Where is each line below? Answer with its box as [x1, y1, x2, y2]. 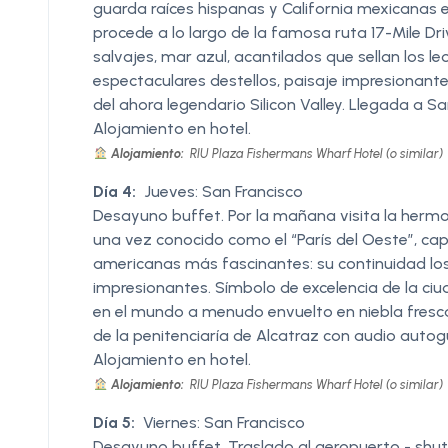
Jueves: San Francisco [144, 181, 303, 201]
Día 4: [93, 181, 136, 201]
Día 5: [93, 412, 135, 432]
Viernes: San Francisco [143, 412, 305, 432]
